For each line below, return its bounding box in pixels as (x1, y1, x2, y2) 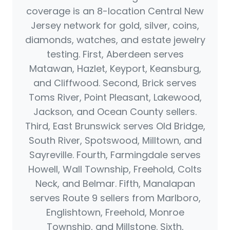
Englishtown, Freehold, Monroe (46, 206, 184, 219)
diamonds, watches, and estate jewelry (25, 33, 205, 47)
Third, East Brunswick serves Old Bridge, (25, 120, 205, 133)
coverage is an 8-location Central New (26, 5, 204, 18)
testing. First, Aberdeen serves (46, 48, 184, 61)
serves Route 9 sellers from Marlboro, (29, 191, 201, 205)
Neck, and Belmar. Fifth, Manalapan (35, 177, 195, 190)
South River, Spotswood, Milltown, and (28, 134, 202, 147)
